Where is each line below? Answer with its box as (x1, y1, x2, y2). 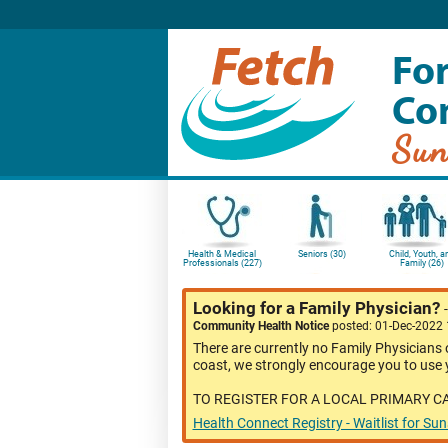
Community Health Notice (192, 319, 332, 333)
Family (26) (400, 257, 444, 268)
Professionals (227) (182, 257, 262, 268)
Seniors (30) (298, 248, 346, 259)
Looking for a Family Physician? (192, 298, 444, 318)
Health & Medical (188, 248, 256, 259)
